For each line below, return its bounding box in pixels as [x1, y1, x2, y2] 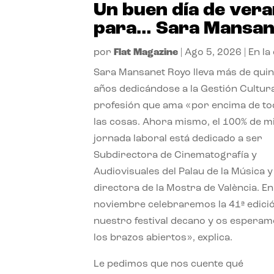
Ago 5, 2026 [185, 47, 242, 57]
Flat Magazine [114, 47, 179, 57]
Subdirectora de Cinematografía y [94, 150, 257, 160]
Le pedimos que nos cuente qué [94, 259, 244, 269]
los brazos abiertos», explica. [94, 232, 233, 243]
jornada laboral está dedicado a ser [94, 133, 263, 144]
